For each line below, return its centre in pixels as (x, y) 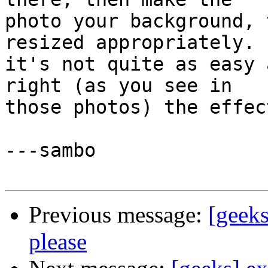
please (58, 242)
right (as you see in (124, 86)
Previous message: (118, 215)
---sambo (50, 150)
